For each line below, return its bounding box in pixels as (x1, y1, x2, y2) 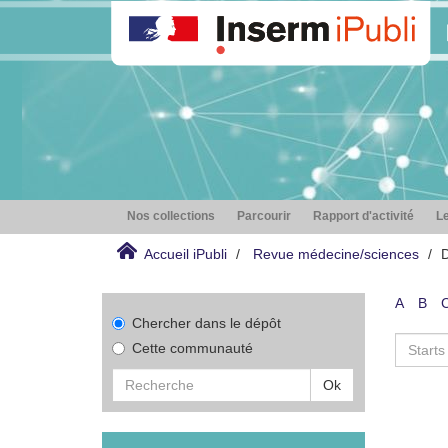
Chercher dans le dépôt (132, 315, 281, 331)
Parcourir (237, 209, 291, 223)
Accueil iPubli (144, 246, 227, 262)
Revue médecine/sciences (253, 246, 419, 262)
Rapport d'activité (313, 209, 414, 223)
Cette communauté (132, 340, 253, 356)
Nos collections (127, 209, 215, 223)
